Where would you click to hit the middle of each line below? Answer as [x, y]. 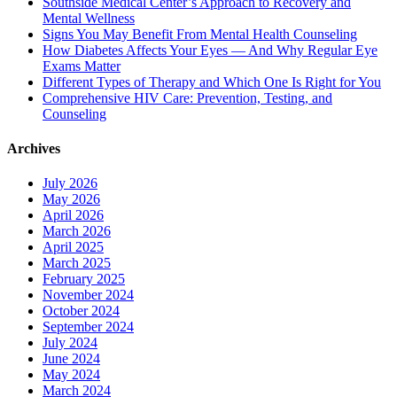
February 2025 [84, 279]
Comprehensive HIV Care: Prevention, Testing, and [187, 97]
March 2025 [77, 263]
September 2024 [88, 327]
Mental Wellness [89, 18]
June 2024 [71, 359]
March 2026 [77, 231]
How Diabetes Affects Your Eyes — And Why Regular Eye [210, 50]
